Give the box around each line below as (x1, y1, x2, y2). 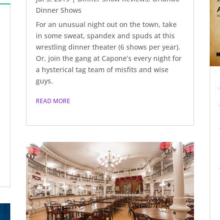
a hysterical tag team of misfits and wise (36, 64, 169, 74)
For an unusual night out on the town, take (36, 19, 177, 29)
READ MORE (36, 96, 71, 105)
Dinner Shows (36, 5, 82, 15)
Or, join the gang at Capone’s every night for (36, 53, 182, 63)
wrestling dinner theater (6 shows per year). (36, 42, 181, 52)
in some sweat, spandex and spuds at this (36, 30, 175, 40)
